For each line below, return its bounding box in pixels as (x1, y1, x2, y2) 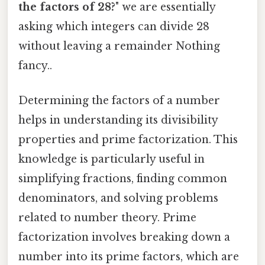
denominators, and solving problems (18, 192, 218, 205)
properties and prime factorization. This (18, 133, 238, 147)
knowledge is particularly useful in (18, 153, 205, 166)
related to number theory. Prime (18, 211, 196, 225)
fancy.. (18, 59, 52, 73)
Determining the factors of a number (18, 94, 220, 108)
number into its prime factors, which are (18, 250, 239, 264)
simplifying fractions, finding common (18, 172, 227, 186)
